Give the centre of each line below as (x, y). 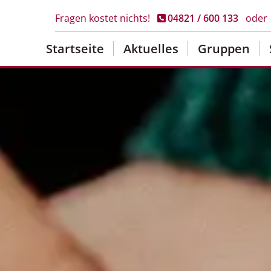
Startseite (75, 48)
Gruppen (224, 48)
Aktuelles (151, 48)
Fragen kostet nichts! (104, 18)
